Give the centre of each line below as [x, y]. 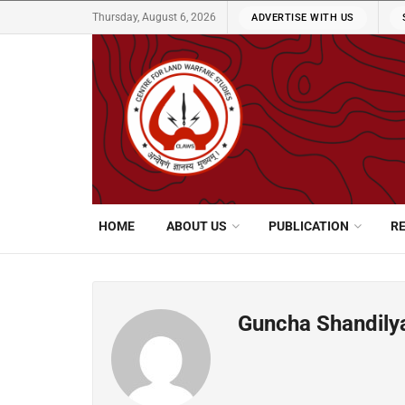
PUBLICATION [309, 226]
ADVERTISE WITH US [303, 18]
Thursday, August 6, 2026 [154, 17]
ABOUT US [196, 226]
